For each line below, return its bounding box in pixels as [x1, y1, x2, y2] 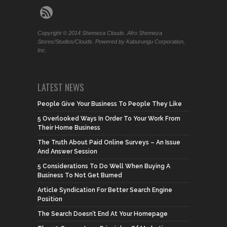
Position [37, 195, 62, 203]
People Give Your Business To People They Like [37, 100, 182, 107]
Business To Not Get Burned [37, 171, 122, 179]
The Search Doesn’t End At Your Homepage [37, 210, 168, 217]
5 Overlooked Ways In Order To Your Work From [37, 115, 180, 122]
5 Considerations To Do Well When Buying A [37, 162, 170, 170]
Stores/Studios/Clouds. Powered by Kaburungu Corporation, [37, 38, 185, 45]
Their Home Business [37, 124, 100, 131]
